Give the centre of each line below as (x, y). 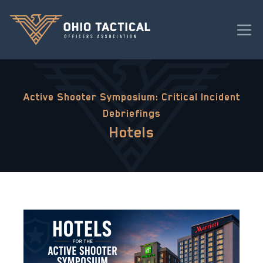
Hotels (131, 132)
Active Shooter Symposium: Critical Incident (131, 97)
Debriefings (131, 114)
